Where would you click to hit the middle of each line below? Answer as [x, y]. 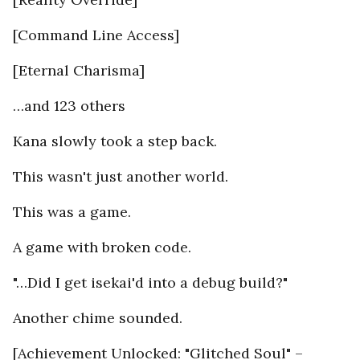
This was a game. [72, 212]
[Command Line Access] [96, 35]
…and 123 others [69, 106]
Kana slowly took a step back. [115, 141]
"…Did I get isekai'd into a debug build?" [150, 283]
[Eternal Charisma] [79, 71]
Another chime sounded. [98, 318]
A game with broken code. [102, 247]
